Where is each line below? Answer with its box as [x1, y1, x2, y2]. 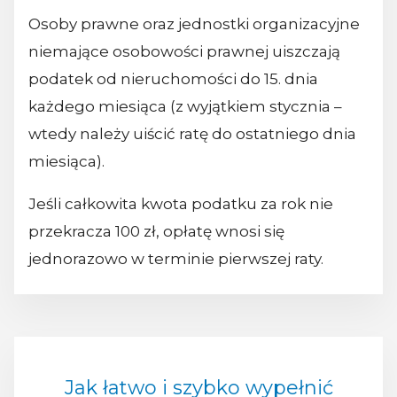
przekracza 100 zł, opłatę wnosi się [28, 222, 284, 241]
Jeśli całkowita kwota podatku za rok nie [28, 195, 333, 214]
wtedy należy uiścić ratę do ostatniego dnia [28, 125, 356, 144]
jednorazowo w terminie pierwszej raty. [28, 250, 323, 269]
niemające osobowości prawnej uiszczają [28, 43, 340, 61]
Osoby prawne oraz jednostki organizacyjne [28, 15, 360, 34]
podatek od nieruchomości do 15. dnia [28, 70, 318, 89]
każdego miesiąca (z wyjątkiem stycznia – [28, 97, 342, 116]
